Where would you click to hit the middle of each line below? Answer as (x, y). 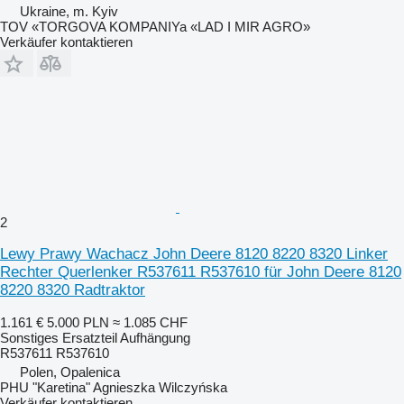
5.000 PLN (78, 322)
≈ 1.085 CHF (150, 322)
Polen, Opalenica (70, 372)
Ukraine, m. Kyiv (69, 11)
